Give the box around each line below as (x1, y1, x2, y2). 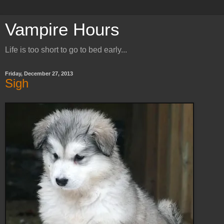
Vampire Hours (5, 20, 119, 39)
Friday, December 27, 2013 (5, 70, 73, 76)
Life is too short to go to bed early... (5, 45, 127, 54)
